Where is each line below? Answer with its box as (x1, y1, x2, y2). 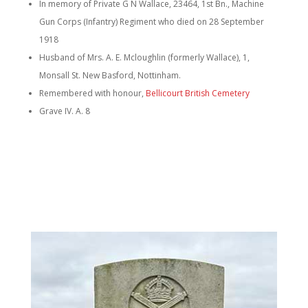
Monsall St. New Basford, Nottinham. (38, 69, 181, 81)
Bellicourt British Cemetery (145, 87, 250, 99)
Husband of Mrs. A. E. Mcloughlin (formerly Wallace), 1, (38, 52, 250, 63)
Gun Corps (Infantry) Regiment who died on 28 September (38, 16, 264, 27)
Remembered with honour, (38, 87, 146, 99)
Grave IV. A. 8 (38, 105, 90, 117)
